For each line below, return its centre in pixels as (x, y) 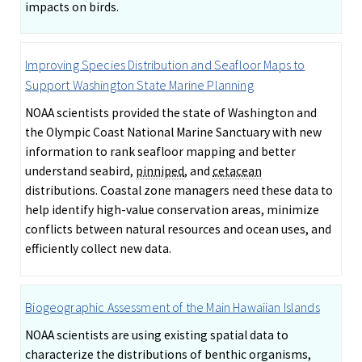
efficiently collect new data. (99, 249)
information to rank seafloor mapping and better (161, 152)
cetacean (238, 171)
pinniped (160, 171)
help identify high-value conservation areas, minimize (173, 210)
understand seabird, (81, 171)
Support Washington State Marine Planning (139, 85)
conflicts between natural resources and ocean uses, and (179, 229)
